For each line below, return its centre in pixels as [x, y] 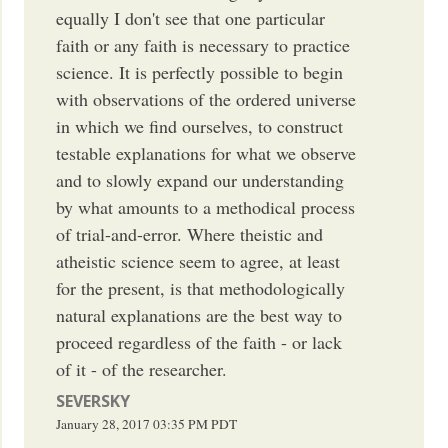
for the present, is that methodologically [201, 287]
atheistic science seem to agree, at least [198, 260]
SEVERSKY [93, 400]
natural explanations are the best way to [199, 314]
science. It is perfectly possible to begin [200, 71]
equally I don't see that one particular [191, 17]
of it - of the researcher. [142, 368]
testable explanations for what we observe [206, 152]
